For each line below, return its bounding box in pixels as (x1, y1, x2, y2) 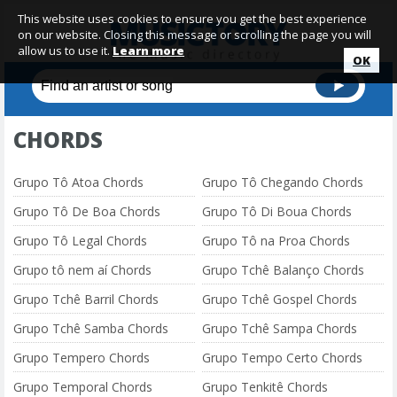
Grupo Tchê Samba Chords (13, 320, 168, 337)
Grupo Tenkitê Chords (202, 378, 329, 395)
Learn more (113, 43, 184, 58)
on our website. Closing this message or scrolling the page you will (18, 27, 371, 43)
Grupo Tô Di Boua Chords (202, 203, 353, 220)
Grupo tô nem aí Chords (13, 261, 152, 278)
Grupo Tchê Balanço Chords (202, 261, 365, 278)
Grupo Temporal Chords (13, 378, 152, 395)
